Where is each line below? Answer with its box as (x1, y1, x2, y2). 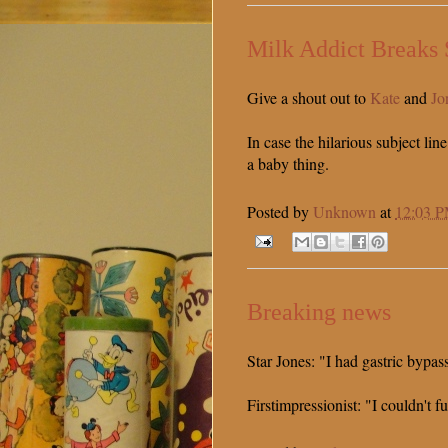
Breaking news (247, 299, 391, 326)
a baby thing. (247, 153, 329, 175)
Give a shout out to (247, 87, 370, 109)
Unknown (313, 201, 376, 223)
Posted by (247, 201, 313, 223)
